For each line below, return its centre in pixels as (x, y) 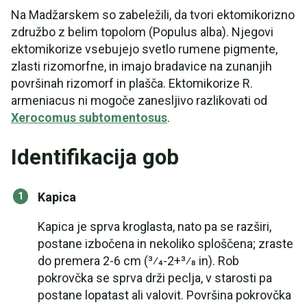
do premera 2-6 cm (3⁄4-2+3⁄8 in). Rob (138, 261)
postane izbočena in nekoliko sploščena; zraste (165, 244)
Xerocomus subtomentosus (89, 118)
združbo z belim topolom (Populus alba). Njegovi (142, 32)
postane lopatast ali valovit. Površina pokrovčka (164, 295)
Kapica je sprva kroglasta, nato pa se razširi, (155, 226)
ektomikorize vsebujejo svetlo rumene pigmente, (144, 49)
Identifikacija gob (95, 157)
